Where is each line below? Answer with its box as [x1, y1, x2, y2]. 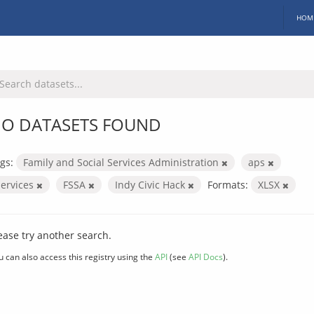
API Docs [189, 250, 223, 262]
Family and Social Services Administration [23, 155, 221, 169]
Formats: [207, 177, 248, 191]
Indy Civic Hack [115, 177, 188, 191]
